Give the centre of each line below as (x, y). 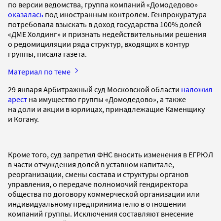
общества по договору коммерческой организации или (104, 194)
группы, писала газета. (47, 54)
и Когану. (23, 119)
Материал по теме (40, 71)
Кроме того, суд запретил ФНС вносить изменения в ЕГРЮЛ (110, 154)
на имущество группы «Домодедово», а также (107, 99)
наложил (197, 89)
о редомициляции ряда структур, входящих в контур (99, 44)
